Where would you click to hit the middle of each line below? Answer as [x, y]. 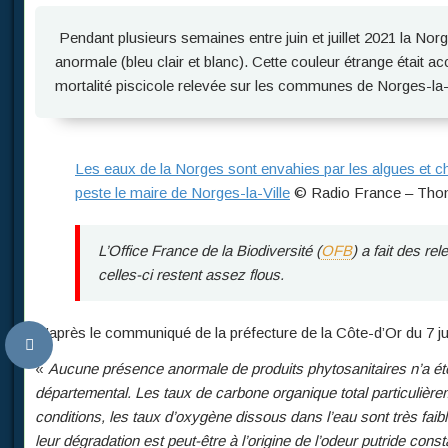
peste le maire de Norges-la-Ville [182, 192]
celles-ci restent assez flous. [191, 274]
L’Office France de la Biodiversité [207, 250]
